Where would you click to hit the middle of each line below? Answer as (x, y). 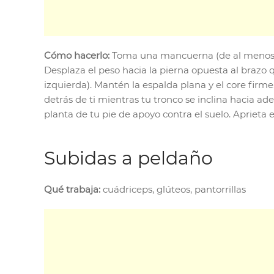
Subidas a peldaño (128, 158)
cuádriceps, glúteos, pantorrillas (173, 189)
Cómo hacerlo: (77, 55)
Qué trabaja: (72, 189)
